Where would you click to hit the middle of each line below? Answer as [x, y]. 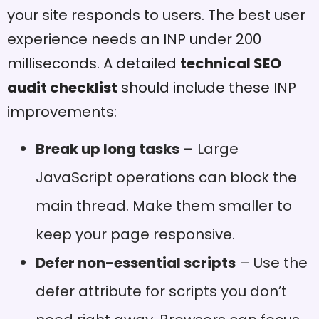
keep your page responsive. [135, 234]
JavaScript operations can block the [166, 177]
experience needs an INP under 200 [134, 40]
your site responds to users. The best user [156, 15]
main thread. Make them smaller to [164, 205]
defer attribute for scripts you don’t [161, 291]
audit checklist [62, 88]
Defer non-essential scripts [136, 262]
